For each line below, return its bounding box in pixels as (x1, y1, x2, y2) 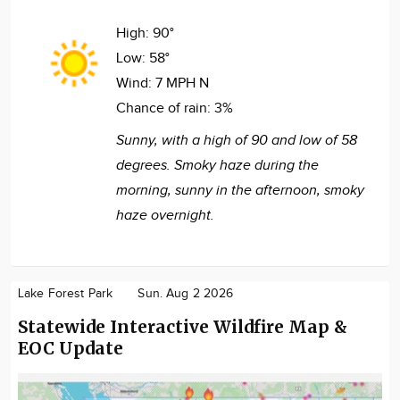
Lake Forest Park (18, 286, 113, 301)
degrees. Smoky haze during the (116, 156, 319, 174)
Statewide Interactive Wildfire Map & (18, 315, 347, 337)
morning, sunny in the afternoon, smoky (116, 181, 364, 199)
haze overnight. (116, 206, 214, 224)
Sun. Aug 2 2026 (137, 286, 234, 301)
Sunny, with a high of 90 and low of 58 (116, 131, 357, 149)
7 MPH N (155, 74, 209, 92)
